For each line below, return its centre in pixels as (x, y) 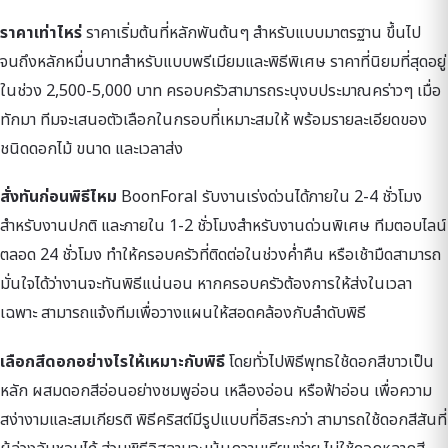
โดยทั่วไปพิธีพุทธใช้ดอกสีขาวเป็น (329, 361)
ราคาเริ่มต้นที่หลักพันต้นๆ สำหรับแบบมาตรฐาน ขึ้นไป (251, 33)
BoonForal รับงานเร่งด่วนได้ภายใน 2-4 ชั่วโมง (269, 197)
